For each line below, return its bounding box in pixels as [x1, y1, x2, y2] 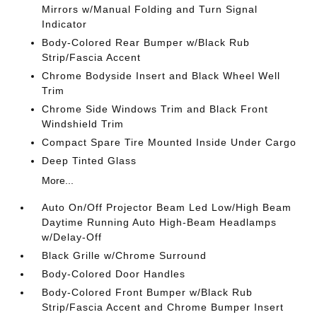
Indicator [42, 18, 88, 30]
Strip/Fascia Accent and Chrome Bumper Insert [42, 301, 284, 313]
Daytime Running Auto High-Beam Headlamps [42, 216, 277, 228]
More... [42, 174, 74, 186]
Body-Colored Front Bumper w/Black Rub [42, 286, 253, 298]
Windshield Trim [42, 117, 125, 129]
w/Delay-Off [42, 231, 103, 243]
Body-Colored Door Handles [42, 267, 186, 279]
